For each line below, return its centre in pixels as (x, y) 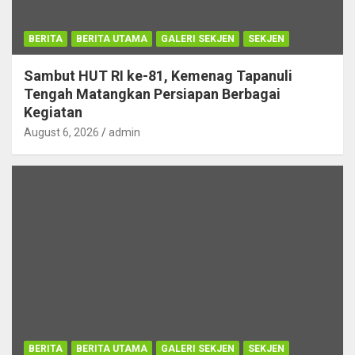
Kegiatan (53, 113)
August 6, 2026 (61, 133)
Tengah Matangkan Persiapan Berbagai (152, 94)
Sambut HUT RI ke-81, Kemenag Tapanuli (158, 76)
